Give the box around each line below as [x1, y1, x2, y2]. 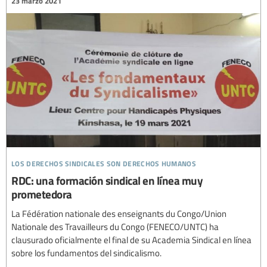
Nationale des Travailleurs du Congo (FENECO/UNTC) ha [11, 221, 219, 233]
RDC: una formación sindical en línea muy [11, 172, 203, 189]
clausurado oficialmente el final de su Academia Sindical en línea [11, 234, 252, 246]
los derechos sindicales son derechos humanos [11, 154, 197, 170]
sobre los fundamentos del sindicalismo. [11, 247, 162, 259]
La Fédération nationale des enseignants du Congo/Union [11, 207, 226, 220]
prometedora [11, 186, 72, 203]
